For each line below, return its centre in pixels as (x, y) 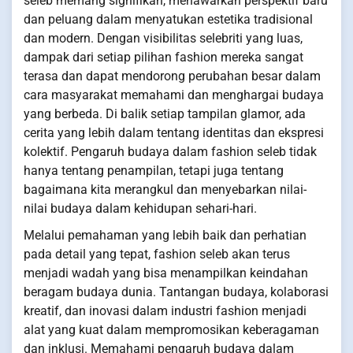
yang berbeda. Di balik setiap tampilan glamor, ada (165, 113)
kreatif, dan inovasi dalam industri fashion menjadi (165, 310)
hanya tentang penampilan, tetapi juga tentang (154, 170)
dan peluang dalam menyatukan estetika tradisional (168, 19)
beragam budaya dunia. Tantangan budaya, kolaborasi (176, 292)
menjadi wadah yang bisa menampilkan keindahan (166, 273)
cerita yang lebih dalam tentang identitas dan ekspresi (174, 132)
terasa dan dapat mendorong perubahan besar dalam (172, 76)
